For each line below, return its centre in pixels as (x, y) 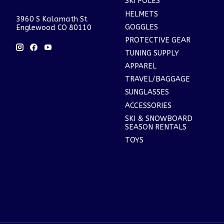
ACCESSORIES (148, 105)
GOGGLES (141, 27)
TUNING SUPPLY (152, 53)
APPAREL (140, 66)
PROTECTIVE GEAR (157, 40)
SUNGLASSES (147, 92)
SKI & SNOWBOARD (158, 118)
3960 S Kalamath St (52, 19)
